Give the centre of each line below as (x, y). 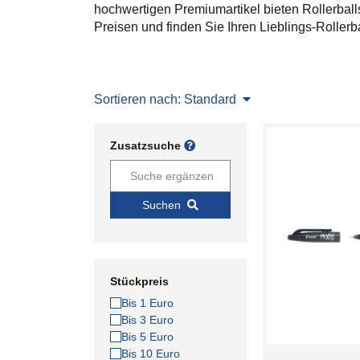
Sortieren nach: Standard (165, 99)
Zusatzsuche (147, 145)
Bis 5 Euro (147, 337)
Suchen (162, 205)
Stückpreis (139, 281)
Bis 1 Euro (147, 303)
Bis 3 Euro (147, 320)
